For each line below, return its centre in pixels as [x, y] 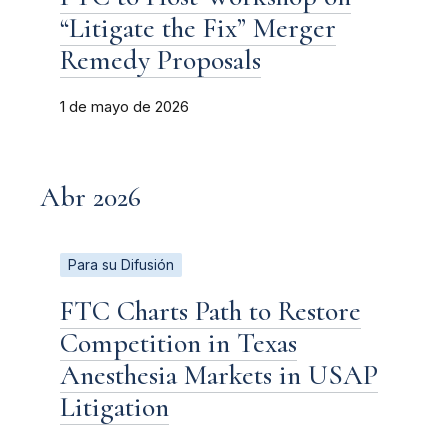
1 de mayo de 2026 [124, 106]
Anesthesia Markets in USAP [219, 374]
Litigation [114, 406]
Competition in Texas [178, 342]
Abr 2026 [90, 196]
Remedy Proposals [160, 59]
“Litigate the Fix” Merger [198, 27]
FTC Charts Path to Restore [210, 310]
